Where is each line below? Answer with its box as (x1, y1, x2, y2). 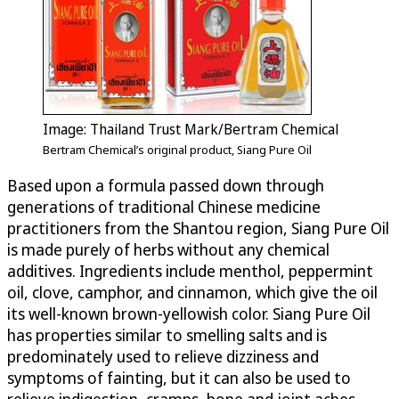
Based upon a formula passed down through (7, 174, 324, 196)
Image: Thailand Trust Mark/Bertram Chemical (43, 118, 338, 139)
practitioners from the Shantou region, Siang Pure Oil (7, 216, 389, 239)
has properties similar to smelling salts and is (7, 323, 327, 346)
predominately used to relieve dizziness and (7, 345, 319, 367)
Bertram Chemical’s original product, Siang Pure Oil (43, 141, 312, 158)
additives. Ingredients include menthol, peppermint (7, 259, 373, 281)
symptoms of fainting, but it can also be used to (7, 366, 351, 388)
